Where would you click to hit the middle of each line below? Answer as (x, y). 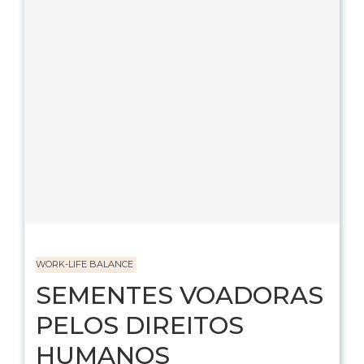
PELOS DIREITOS (140, 325)
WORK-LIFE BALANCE (84, 264)
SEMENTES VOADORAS (180, 295)
